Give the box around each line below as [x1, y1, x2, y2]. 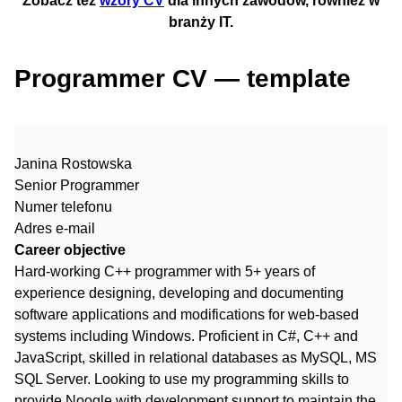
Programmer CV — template [14, 65, 351, 93]
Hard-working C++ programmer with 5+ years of [14, 264, 315, 280]
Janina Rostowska [14, 156, 132, 172]
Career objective [14, 242, 126, 258]
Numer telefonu [14, 199, 112, 215]
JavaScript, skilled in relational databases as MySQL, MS [14, 350, 377, 366]
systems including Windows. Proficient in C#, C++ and [14, 328, 358, 345]
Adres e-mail [14, 221, 95, 237]
